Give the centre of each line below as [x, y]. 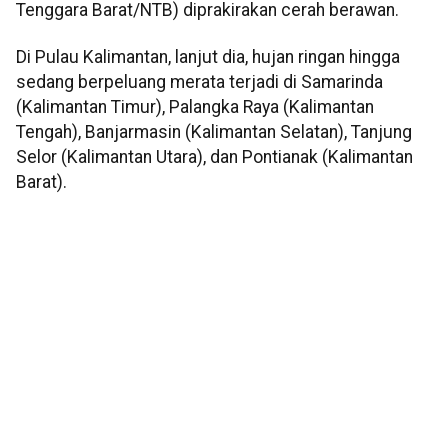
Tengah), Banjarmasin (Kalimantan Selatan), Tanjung [214, 132]
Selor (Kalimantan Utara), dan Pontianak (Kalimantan [214, 157]
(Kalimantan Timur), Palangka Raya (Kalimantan [195, 107]
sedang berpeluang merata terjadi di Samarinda [199, 82]
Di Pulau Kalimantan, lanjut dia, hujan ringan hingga [208, 57]
